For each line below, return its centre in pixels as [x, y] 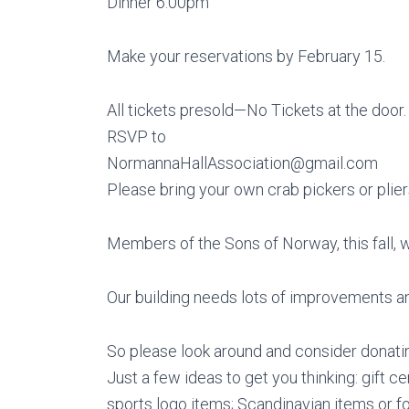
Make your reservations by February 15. [246, 57]
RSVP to [136, 137]
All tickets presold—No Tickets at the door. [257, 110]
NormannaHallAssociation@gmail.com [242, 163]
